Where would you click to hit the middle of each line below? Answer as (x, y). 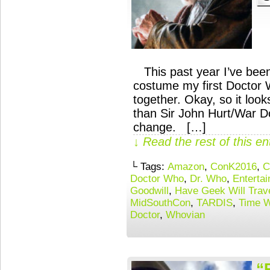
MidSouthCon (160, 203)
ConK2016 (234, 167)
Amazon (186, 167)
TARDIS (215, 203)
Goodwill (149, 191)
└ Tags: (149, 167)
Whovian (185, 215)
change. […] (170, 127)
